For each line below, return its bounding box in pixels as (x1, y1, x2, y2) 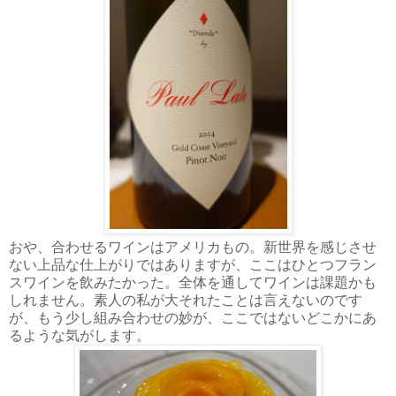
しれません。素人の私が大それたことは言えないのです (9, 292, 362, 308)
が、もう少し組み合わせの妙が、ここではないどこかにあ (9, 309, 377, 325)
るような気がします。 (9, 327, 150, 343)
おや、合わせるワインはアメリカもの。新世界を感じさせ (9, 239, 377, 255)
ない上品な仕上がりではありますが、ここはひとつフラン (9, 256, 377, 272)
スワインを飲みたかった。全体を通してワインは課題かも (9, 274, 377, 290)
